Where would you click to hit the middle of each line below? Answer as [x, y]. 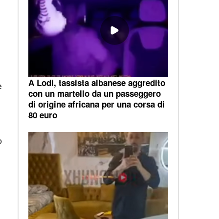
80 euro [43, 115]
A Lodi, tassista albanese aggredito [97, 82]
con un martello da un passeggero [94, 93]
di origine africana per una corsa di [96, 104]
